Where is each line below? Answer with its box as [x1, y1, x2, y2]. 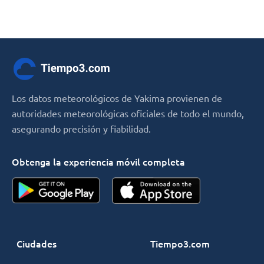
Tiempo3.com [150, 236, 210, 250]
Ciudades [16, 236, 57, 250]
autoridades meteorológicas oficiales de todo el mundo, [12, 107, 244, 119]
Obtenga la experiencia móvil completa [12, 154, 185, 168]
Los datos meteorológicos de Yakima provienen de [12, 91, 222, 104]
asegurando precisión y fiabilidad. [12, 122, 151, 134]
